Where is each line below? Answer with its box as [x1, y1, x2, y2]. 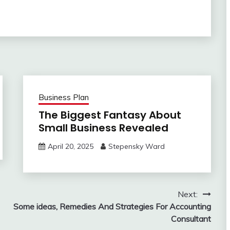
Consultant [170, 213, 211, 224]
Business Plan [38, 92, 89, 102]
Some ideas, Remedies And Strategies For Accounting [13, 201, 211, 212]
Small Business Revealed [38, 120, 168, 135]
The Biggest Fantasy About [38, 107, 181, 122]
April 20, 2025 [47, 141, 93, 151]
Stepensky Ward [108, 141, 165, 151]
